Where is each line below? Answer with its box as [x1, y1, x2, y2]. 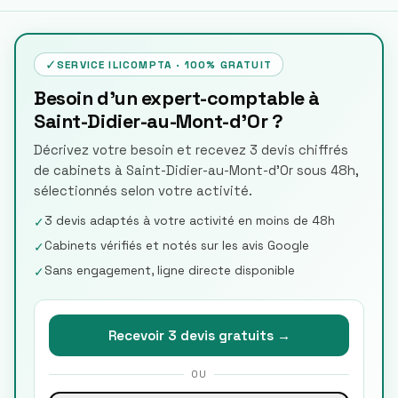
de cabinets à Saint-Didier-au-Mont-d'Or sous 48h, [34, 163, 359, 179]
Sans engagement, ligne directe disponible [44, 263, 295, 278]
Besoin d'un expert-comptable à [34, 86, 321, 110]
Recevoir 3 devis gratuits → [107, 327, 291, 344]
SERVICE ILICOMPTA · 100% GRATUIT [57, 58, 272, 71]
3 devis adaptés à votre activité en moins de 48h [44, 213, 335, 228]
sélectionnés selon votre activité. [34, 183, 252, 199]
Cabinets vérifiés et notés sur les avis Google [44, 238, 309, 253]
